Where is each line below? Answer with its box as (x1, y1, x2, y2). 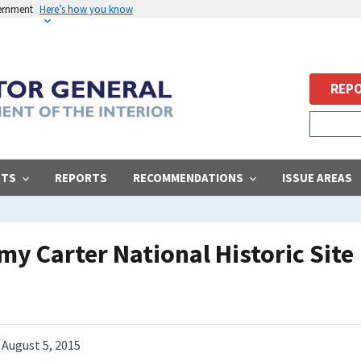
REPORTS (55, 169, 107, 185)
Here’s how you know (39, 2, 133, 15)
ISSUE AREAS (282, 169, 352, 185)
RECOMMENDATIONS (133, 169, 243, 185)
